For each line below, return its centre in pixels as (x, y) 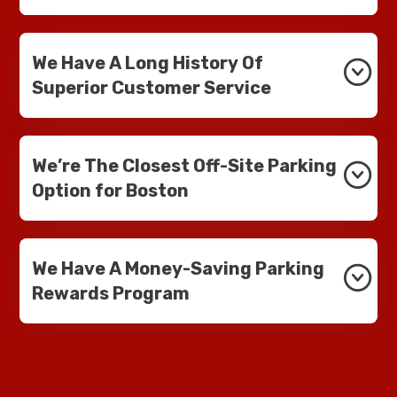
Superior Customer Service (152, 87)
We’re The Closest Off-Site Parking (184, 165)
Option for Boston (110, 190)
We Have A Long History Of (148, 62)
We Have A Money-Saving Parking (178, 268)
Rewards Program (111, 293)
